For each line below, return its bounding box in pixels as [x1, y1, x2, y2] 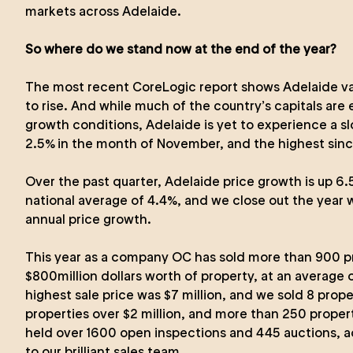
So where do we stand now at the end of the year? [25, 41, 336, 57]
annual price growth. [25, 211, 151, 227]
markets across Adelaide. [25, 3, 181, 19]
